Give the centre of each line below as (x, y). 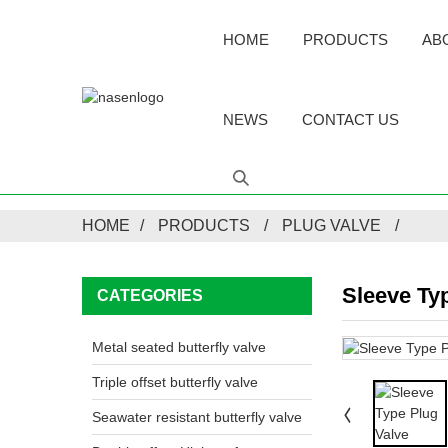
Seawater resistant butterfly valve (197, 417)
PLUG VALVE (331, 225)
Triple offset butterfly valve (175, 382)
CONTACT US (350, 119)
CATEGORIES (150, 295)
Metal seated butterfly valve (179, 347)
